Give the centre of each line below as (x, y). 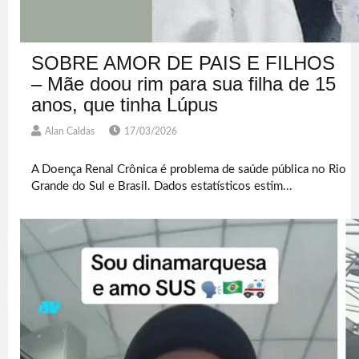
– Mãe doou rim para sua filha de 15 (184, 83)
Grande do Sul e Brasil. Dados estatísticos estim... (162, 186)
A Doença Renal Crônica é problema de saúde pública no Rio (189, 169)
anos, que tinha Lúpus (125, 104)
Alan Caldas (70, 131)
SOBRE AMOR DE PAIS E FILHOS (184, 63)
